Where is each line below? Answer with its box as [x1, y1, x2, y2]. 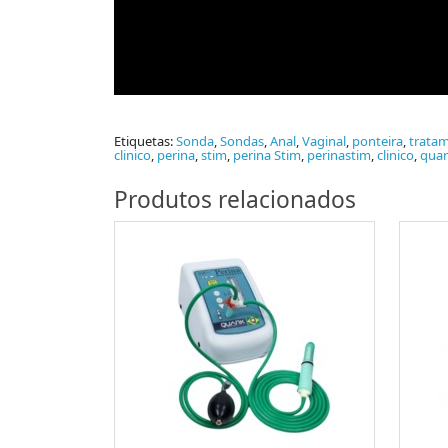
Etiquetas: [114, 132, 176, 151]
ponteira [352, 132, 403, 151]
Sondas [220, 132, 264, 151]
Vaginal [302, 132, 346, 151]
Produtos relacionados [114, 184, 356, 216]
